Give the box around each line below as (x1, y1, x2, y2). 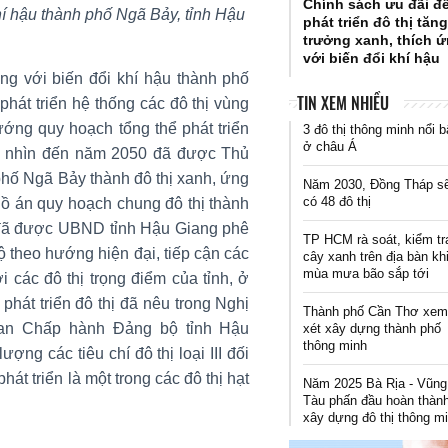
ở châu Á (303, 138, 358, 154)
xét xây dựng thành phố (303, 320, 442, 336)
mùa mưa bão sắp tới (303, 265, 430, 281)
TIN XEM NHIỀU (296, 90, 389, 115)
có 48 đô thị (303, 193, 372, 209)
